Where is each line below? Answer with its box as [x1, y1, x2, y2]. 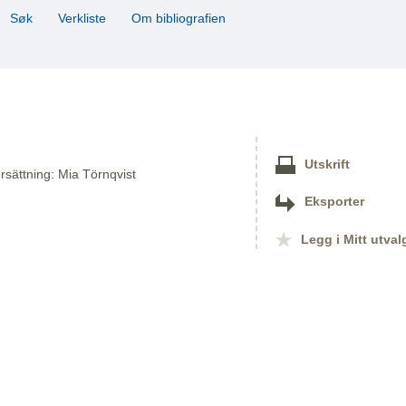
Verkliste [54, 11, 110, 26]
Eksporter [304, 195, 364, 209]
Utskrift [304, 158, 350, 172]
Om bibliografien [128, 11, 233, 26]
